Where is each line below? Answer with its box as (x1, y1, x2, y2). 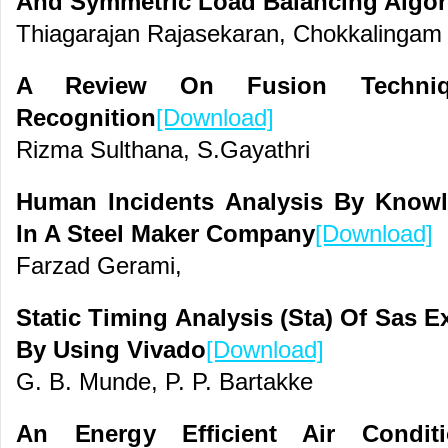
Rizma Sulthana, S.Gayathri (16, 137, 310, 163)
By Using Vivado (16, 337, 206, 363)
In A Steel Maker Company (16, 221, 315, 247)
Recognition (16, 105, 156, 131)
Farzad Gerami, (16, 253, 182, 279)
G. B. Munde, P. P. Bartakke (16, 369, 313, 395)
